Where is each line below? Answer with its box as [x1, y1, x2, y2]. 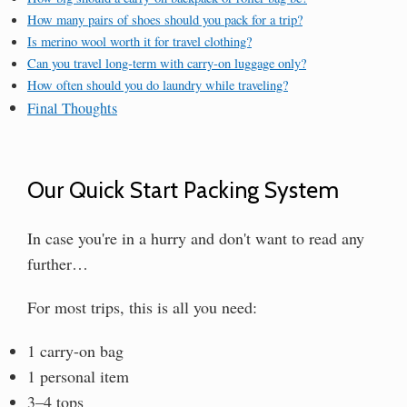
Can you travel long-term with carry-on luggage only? [27, 54, 306, 72]
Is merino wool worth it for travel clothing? [27, 32, 252, 50]
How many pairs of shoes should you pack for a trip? [27, 10, 303, 28]
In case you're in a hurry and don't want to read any [27, 226, 364, 249]
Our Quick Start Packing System [27, 175, 339, 203]
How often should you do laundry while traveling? [27, 75, 288, 94]
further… [27, 252, 88, 274]
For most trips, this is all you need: [27, 295, 257, 318]
